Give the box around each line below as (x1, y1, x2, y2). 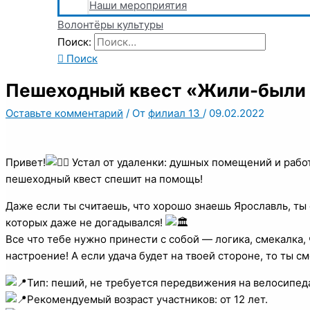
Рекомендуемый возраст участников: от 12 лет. (27, 292, 268, 306)
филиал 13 (148, 106, 203, 120)
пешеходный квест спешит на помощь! (6, 172, 203, 185)
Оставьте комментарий (6, 106, 123, 120)
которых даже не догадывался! (6, 215, 165, 229)
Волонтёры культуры (57, 18, 163, 31)
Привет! (6, 155, 46, 169)
